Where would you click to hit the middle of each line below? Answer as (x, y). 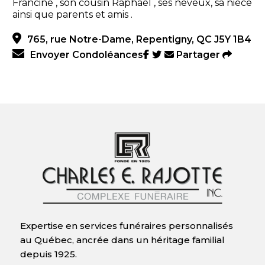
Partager (198, 54)
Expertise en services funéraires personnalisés (126, 226)
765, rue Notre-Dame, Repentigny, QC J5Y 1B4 (139, 39)
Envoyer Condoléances (86, 54)
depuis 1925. (49, 254)
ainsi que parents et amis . (72, 14)
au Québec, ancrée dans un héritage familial (122, 240)
